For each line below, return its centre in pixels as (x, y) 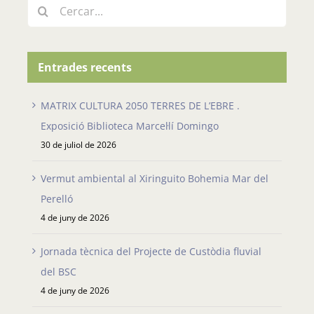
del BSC (59, 272)
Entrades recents (84, 68)
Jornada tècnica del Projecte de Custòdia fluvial (151, 252)
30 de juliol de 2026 (78, 145)
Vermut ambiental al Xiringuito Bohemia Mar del (155, 179)
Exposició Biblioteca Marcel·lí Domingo (130, 126)
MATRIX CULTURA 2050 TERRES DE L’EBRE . (140, 106)
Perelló (57, 199)
